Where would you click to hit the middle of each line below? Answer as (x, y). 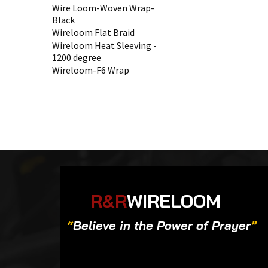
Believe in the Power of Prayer (162, 225)
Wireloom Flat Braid (94, 32)
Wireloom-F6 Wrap (91, 70)
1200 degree (77, 57)
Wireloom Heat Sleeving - (105, 45)
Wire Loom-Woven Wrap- (103, 7)
